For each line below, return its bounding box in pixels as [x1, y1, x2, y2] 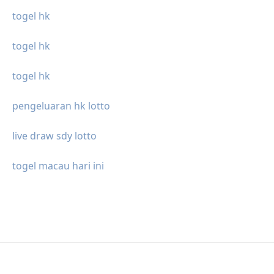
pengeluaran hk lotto [12, 99, 110, 113]
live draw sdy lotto [12, 129, 97, 143]
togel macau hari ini [12, 159, 104, 173]
